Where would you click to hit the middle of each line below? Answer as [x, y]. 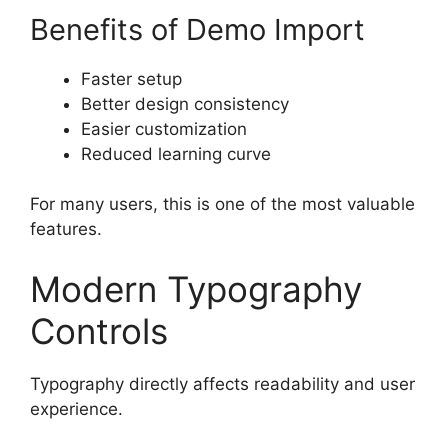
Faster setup [131, 78]
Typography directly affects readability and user [222, 383]
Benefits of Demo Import [197, 29]
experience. [76, 408]
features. [66, 229]
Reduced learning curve [176, 153]
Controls [99, 330]
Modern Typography [196, 288]
